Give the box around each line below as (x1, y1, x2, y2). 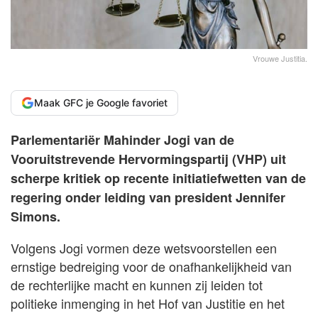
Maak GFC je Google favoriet (34, 96, 168, 109)
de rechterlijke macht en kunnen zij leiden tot (11, 275, 263, 294)
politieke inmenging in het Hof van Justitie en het (11, 293, 285, 312)
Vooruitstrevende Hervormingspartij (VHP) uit (11, 149, 286, 168)
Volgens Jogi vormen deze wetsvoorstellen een (11, 238, 277, 257)
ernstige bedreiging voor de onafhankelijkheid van (11, 256, 292, 275)
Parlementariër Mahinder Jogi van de (11, 130, 234, 149)
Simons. (11, 207, 60, 226)
